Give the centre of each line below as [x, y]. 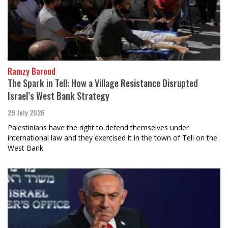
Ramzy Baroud [32, 72]
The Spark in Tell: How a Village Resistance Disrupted [103, 83]
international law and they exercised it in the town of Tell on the [112, 138]
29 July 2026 [26, 112]
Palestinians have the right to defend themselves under [98, 128]
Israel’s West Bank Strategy [59, 96]
